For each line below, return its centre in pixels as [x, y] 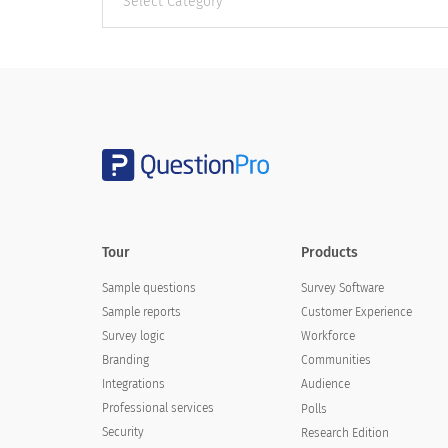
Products [330, 253]
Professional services [158, 408]
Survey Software [343, 288]
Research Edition [345, 433]
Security [123, 432]
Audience [326, 384]
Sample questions [149, 288]
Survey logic [133, 336]
